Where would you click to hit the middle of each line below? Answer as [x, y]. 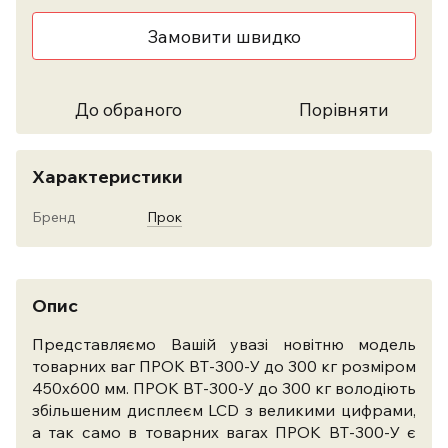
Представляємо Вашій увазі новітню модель [224, 344]
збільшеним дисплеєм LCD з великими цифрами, [224, 410]
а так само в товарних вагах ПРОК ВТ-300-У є [224, 432]
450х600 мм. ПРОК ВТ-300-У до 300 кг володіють [224, 388]
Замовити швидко [224, 36]
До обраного [128, 109]
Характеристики [107, 176]
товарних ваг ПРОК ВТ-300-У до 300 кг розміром [224, 366]
